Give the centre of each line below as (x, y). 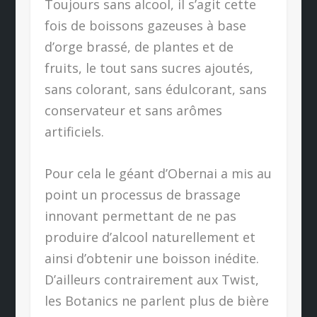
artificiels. (74, 132)
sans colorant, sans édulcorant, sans (155, 90)
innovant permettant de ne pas (140, 216)
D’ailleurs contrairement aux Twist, (151, 280)
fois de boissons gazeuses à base (145, 26)
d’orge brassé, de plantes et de (139, 47)
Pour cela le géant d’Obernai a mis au (158, 174)
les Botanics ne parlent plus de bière (156, 301)
